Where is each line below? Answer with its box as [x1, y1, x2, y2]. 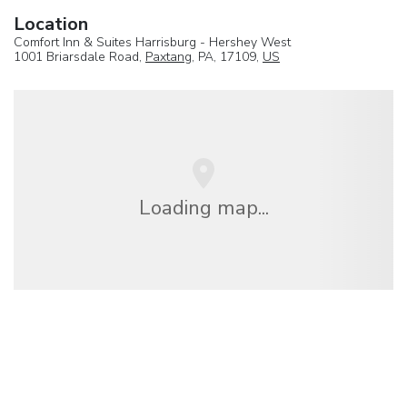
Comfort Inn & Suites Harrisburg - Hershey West [14, 34, 291, 52]
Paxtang [145, 48, 192, 66]
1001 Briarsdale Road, [14, 48, 145, 66]
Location [14, 12, 88, 37]
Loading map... [138, 194, 269, 223]
